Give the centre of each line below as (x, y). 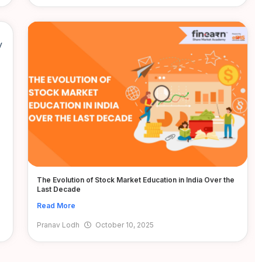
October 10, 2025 (124, 225)
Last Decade (58, 189)
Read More (56, 205)
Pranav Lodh (58, 225)
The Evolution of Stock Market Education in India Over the (135, 180)
